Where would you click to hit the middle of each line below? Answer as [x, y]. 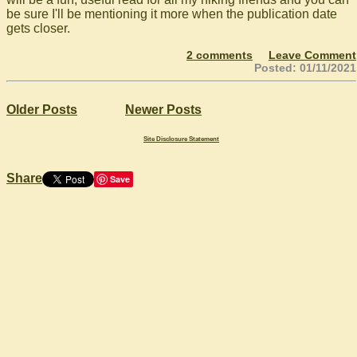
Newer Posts [163, 109]
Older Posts [42, 109]
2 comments [220, 55]
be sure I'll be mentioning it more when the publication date [172, 14]
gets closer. [38, 28]
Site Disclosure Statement [182, 139]
